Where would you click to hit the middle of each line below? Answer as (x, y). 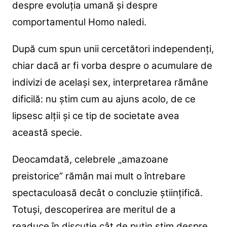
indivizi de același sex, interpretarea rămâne (110, 82)
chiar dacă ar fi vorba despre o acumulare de (112, 65)
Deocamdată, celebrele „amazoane (90, 159)
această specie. (47, 132)
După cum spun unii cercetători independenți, (113, 49)
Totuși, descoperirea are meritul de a (94, 209)
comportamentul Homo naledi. (79, 22)
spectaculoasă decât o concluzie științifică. (107, 193)
